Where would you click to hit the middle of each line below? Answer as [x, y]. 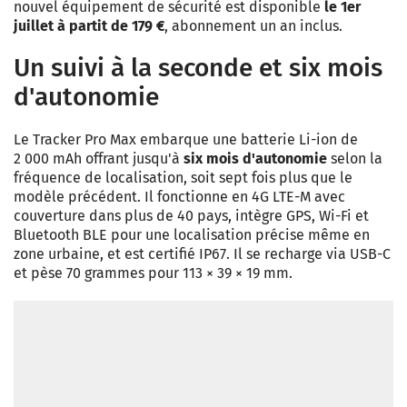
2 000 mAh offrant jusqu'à [99, 159]
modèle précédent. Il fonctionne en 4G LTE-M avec [179, 197]
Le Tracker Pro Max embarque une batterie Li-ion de [186, 139]
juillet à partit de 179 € [89, 26]
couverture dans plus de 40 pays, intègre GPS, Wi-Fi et [191, 216]
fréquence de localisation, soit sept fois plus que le [183, 178]
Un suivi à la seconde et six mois [198, 68]
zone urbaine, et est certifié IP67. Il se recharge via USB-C [202, 254]
